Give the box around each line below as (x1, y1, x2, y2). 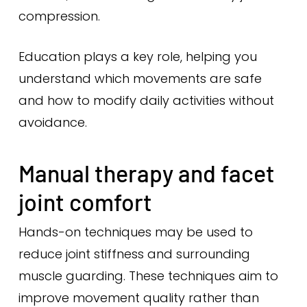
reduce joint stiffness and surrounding (18, 245, 250, 262)
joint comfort (18, 188, 152, 216)
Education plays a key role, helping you (18, 48, 257, 65)
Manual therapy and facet (18, 159, 275, 187)
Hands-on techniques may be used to (18, 223, 253, 241)
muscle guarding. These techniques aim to (18, 267, 278, 284)
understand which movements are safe (18, 70, 262, 87)
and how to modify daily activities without (18, 92, 274, 109)
